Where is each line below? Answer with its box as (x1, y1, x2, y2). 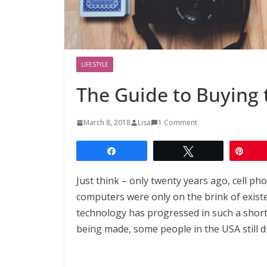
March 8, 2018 (83, 117, 131, 128)
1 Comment (158, 117, 197, 128)
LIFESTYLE (81, 60, 108, 69)
